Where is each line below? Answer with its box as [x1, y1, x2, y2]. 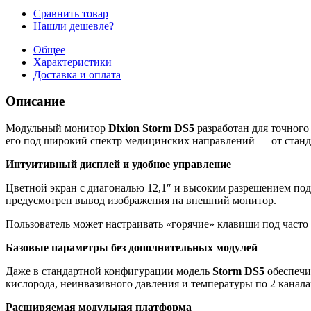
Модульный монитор [6, 122, 108, 135]
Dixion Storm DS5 [108, 122, 194, 135]
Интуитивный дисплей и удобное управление [6, 158, 231, 171]
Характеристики [33, 56, 112, 68]
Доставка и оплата [33, 68, 121, 81]
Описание [6, 94, 65, 109]
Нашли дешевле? [33, 19, 114, 32]
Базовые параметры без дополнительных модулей [6, 242, 258, 254]
